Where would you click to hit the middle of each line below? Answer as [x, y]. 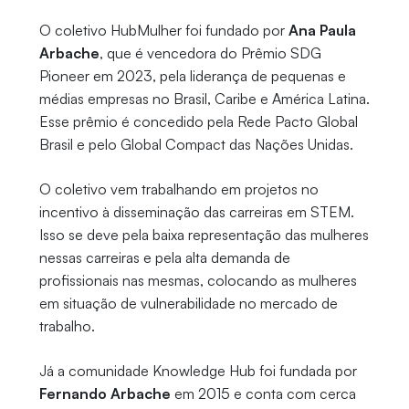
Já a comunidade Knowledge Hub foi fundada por [198, 371]
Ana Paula [322, 31]
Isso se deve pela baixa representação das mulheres [204, 235]
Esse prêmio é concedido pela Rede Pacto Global [198, 122]
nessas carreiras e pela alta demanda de [164, 258]
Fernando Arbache [105, 394]
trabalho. [68, 326]
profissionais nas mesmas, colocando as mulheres [198, 281]
